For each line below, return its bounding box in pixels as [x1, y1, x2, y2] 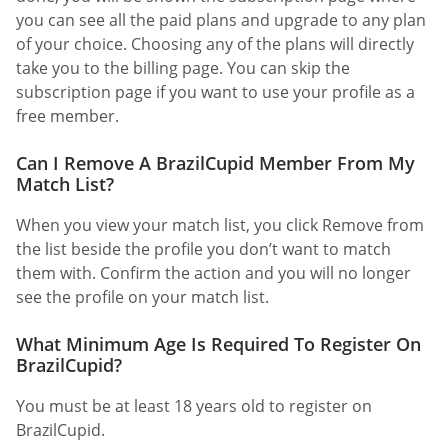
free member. [16, 104, 119, 127]
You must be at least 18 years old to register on [16, 395, 372, 418]
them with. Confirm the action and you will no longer [16, 261, 411, 284]
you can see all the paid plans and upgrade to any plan [16, 8, 426, 31]
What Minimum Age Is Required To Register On [16, 332, 421, 357]
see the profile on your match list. [16, 285, 269, 308]
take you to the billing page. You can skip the [16, 56, 350, 79]
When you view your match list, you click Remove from [16, 213, 424, 236]
